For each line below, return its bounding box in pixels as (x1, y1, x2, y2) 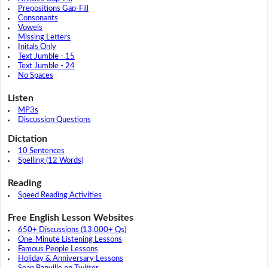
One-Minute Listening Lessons (17, 235, 122, 243)
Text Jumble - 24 (17, 62, 75, 70)
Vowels (17, 23, 42, 32)
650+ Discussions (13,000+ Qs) (17, 226, 126, 234)
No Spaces (17, 71, 53, 80)
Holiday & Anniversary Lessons (17, 254, 123, 263)
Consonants (17, 14, 58, 22)
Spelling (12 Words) (17, 156, 83, 165)
